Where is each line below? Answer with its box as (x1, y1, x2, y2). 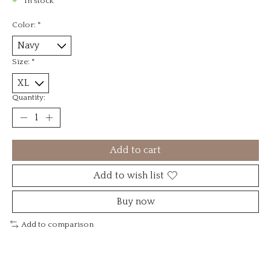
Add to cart (110, 144, 161, 155)
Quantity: (12, 93, 45, 102)
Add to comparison (21, 220, 94, 229)
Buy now (116, 195, 155, 207)
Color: (12, 21, 38, 30)
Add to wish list (94, 169, 164, 181)
